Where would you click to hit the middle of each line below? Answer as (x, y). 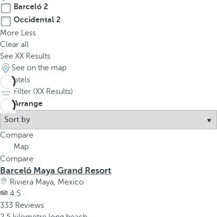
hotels (18, 80)
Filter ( (24, 92)
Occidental (34, 20)
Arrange (28, 104)
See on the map (39, 68)
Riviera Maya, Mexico (46, 182)
